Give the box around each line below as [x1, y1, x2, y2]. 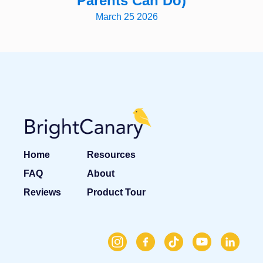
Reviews [23, 187, 61, 197]
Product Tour [87, 187, 146, 197]
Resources [87, 149, 136, 160]
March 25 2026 [96, 12, 158, 22]
